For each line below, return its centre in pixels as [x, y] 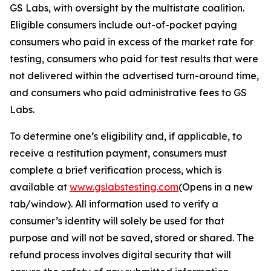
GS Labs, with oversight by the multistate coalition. [127, 8]
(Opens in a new [216, 187]
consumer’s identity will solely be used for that [117, 221]
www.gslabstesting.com [124, 187]
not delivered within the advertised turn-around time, [134, 76]
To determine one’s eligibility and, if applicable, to [126, 136]
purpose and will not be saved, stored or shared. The [132, 238]
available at [40, 187]
